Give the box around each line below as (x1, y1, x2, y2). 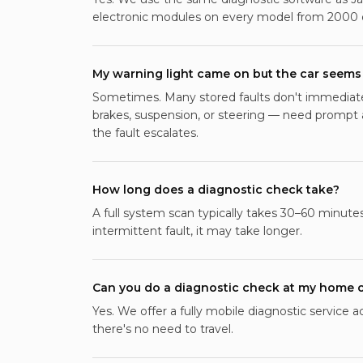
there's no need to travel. (92, 322, 233, 336)
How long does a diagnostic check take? (92, 182, 340, 197)
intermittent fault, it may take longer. (92, 224, 302, 238)
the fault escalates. (92, 126, 199, 140)
